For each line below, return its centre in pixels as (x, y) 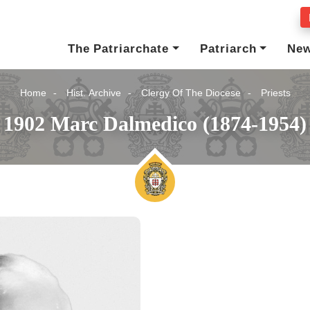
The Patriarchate (119, 49)
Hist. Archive (93, 93)
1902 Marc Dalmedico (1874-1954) (155, 123)
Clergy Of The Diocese (191, 93)
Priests (275, 93)
